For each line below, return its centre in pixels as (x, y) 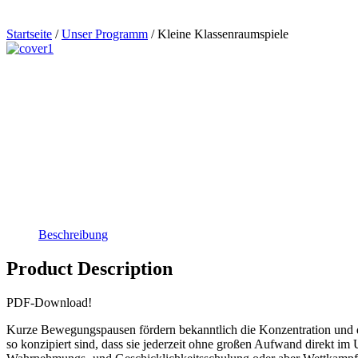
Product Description (89, 268)
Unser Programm (105, 34)
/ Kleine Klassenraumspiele (218, 34)
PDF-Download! (49, 302)
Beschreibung (73, 235)
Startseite (29, 34)
